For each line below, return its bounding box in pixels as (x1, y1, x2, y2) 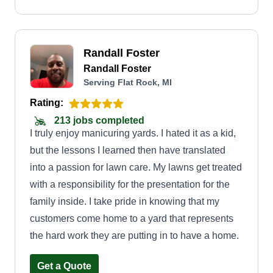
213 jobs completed (52, 115, 144, 126)
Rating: (30, 97, 63, 108)
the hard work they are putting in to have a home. (30, 230, 239, 241)
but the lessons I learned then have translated (30, 145, 225, 155)
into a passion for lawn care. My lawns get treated (30, 162, 242, 172)
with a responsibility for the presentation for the (30, 179, 230, 190)
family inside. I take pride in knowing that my (30, 196, 219, 207)
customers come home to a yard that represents (30, 213, 233, 224)
